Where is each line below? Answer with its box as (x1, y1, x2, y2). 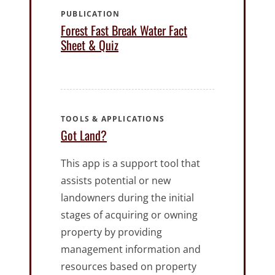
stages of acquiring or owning (61, 208, 198, 222)
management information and (61, 242, 201, 257)
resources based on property (61, 260, 196, 274)
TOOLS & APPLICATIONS (61, 114, 165, 125)
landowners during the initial (61, 191, 194, 205)
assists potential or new (61, 174, 171, 188)
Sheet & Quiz (61, 36, 118, 55)
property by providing (61, 225, 162, 239)
